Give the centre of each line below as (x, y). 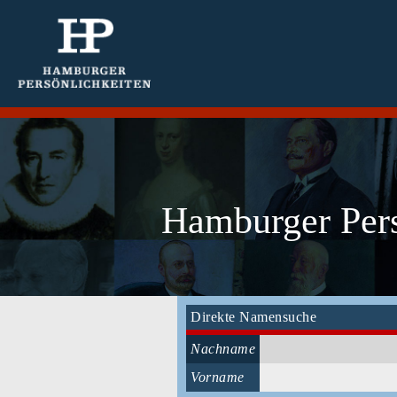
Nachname (223, 349)
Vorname (218, 377)
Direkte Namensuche (253, 317)
